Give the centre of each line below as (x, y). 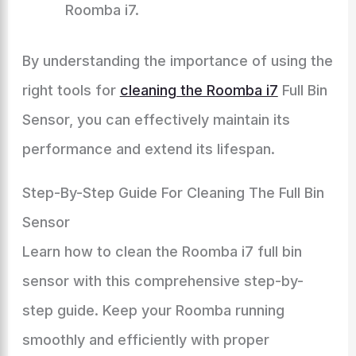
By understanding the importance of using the (177, 61)
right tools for (71, 90)
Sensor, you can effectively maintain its (156, 120)
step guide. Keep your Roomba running (153, 310)
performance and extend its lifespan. (148, 149)
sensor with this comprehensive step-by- (163, 281)
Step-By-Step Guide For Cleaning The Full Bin (173, 193)
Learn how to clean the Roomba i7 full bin (162, 252)
